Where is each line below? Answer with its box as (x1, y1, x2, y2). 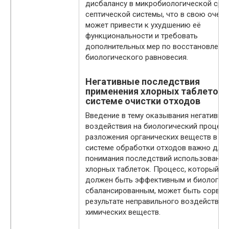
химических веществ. (85, 207, 161, 217)
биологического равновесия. (85, 52, 188, 62)
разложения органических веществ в (85, 132, 217, 142)
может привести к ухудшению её (85, 20, 201, 30)
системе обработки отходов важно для (85, 143, 226, 152)
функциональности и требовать (85, 31, 198, 40)
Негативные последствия (85, 76, 200, 87)
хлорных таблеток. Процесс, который (85, 164, 219, 174)
